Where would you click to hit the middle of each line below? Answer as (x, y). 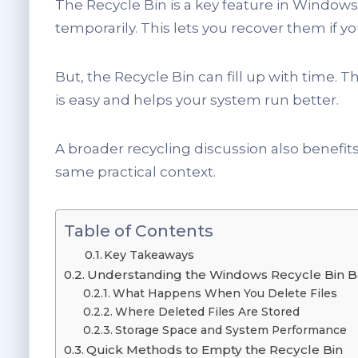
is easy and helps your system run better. (197, 100)
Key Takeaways (149, 255)
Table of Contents (139, 231)
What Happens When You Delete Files (225, 294)
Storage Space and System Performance (231, 330)
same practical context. (135, 172)
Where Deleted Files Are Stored (207, 312)
